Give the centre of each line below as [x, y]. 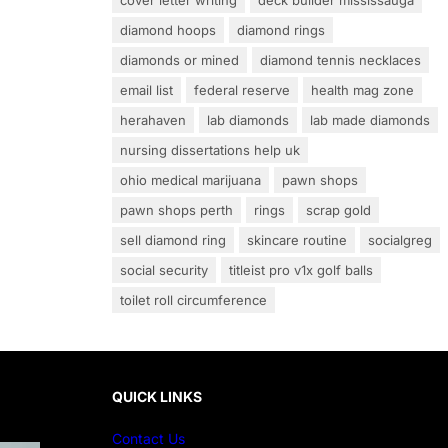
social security [164, 270]
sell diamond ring [173, 240]
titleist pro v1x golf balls [301, 270]
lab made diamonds [370, 120]
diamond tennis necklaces [340, 60]
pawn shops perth [176, 210]
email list [146, 90]
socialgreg [400, 240]
